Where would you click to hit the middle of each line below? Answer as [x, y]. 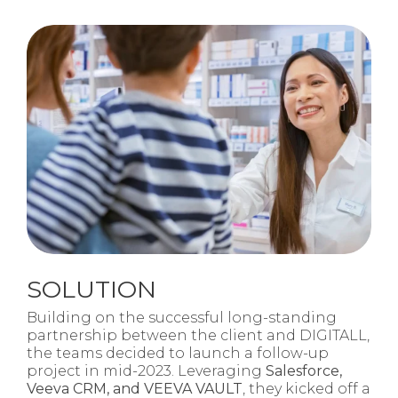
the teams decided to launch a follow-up [178, 353]
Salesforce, [304, 370]
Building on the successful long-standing [182, 317]
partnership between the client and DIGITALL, [198, 335]
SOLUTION [92, 289]
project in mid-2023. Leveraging [146, 370]
